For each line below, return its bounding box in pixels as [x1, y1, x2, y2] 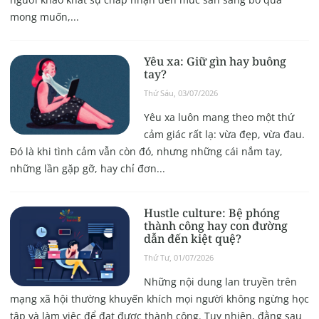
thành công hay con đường [143, 218, 288, 234]
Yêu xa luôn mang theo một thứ [143, 110, 294, 125]
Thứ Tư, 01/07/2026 [143, 252, 214, 263]
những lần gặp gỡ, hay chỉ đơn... [9, 162, 165, 176]
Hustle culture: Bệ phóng [143, 205, 280, 221]
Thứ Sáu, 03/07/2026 [143, 88, 218, 99]
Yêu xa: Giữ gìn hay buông [143, 53, 286, 70]
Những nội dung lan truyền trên [143, 275, 297, 289]
